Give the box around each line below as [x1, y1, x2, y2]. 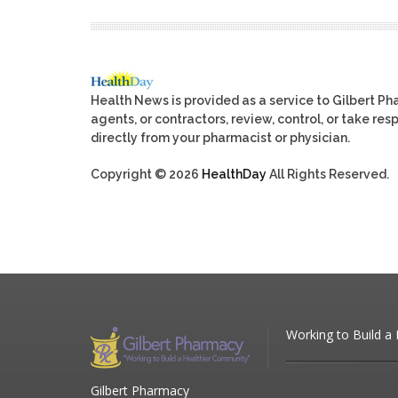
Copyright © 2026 [91, 166, 202, 181]
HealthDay [202, 166, 267, 181]
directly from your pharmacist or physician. [91, 130, 350, 145]
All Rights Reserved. [267, 166, 389, 181]
